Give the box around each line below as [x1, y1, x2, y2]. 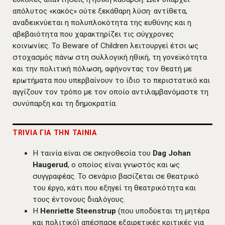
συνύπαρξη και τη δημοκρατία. [13, 98, 117, 108]
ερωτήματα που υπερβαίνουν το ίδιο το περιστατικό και [13, 75, 210, 85]
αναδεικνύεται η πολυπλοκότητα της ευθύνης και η [13, 18, 191, 27]
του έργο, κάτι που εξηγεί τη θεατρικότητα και [33, 183, 196, 193]
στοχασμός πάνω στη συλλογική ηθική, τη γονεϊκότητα [13, 52, 207, 62]
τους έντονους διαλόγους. [33, 195, 125, 204]
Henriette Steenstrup [40, 206, 116, 216]
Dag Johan [153, 149, 191, 158]
